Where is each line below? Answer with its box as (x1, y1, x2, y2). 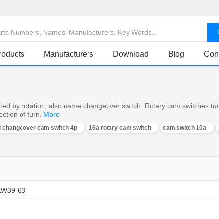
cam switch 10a (163, 124, 206, 131)
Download (113, 50, 149, 59)
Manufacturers (44, 50, 93, 59)
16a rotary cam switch (89, 124, 151, 131)
